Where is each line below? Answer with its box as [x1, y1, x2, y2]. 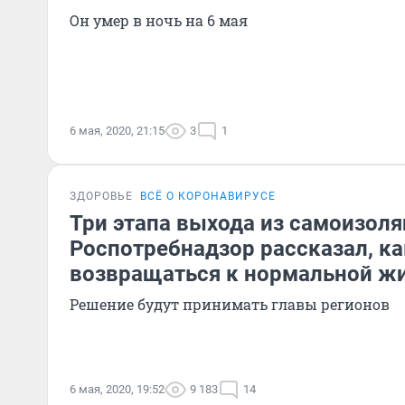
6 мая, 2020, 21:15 [70, 124, 165, 137]
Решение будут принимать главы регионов [70, 295, 390, 314]
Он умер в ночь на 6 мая [70, 11, 248, 30]
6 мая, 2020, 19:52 [70, 382, 165, 396]
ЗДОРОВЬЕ [70, 190, 133, 202]
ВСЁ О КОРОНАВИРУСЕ [140, 190, 276, 202]
